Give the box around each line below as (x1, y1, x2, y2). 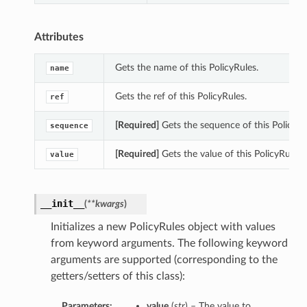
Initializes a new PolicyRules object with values (50, 221, 275, 233)
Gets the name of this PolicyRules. (114, 62, 258, 73)
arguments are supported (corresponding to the (50, 254, 278, 266)
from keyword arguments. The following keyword (50, 238, 288, 249)
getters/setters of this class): (50, 271, 185, 282)
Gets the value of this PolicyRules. (158, 149, 304, 160)
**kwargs (86, 199, 124, 210)
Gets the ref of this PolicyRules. (114, 91, 247, 102)
